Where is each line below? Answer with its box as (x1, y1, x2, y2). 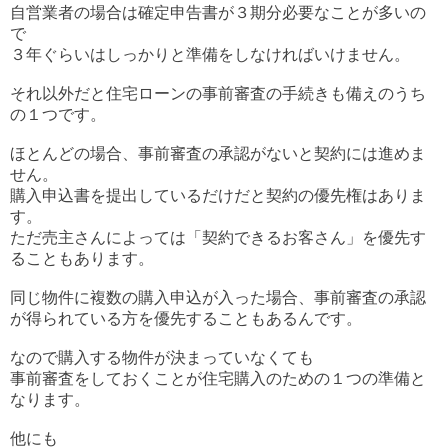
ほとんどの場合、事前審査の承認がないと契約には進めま (10, 145, 426, 163)
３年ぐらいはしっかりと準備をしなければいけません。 (10, 46, 410, 64)
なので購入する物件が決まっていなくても (10, 349, 314, 367)
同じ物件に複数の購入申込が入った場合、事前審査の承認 (10, 289, 426, 307)
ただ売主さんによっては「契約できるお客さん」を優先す (10, 229, 426, 247)
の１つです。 (10, 106, 106, 124)
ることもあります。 (10, 250, 154, 268)
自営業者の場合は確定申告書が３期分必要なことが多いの (10, 4, 426, 22)
